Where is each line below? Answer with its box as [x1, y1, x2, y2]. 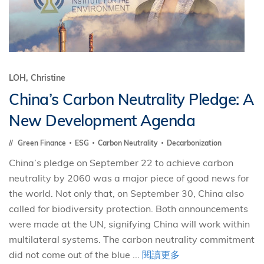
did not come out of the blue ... [9, 249, 142, 260]
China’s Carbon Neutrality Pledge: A [9, 90, 254, 109]
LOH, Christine [9, 72, 65, 83]
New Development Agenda [9, 111, 195, 130]
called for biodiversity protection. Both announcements [9, 203, 248, 214]
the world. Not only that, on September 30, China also [9, 187, 244, 199]
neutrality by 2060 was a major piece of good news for [9, 172, 249, 184]
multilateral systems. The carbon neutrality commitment [9, 233, 255, 245]
